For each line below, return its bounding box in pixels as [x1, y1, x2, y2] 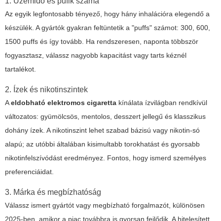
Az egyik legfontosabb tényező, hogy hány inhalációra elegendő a [5, 10, 210, 18]
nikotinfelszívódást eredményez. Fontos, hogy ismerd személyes [5, 154, 206, 162]
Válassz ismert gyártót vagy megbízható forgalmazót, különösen [5, 201, 205, 210]
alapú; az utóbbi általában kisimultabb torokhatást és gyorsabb [5, 140, 200, 148]
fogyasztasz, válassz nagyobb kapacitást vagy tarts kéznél [5, 51, 186, 60]
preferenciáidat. [5, 168, 54, 176]
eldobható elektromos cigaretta [11, 99, 116, 107]
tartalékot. [5, 65, 36, 74]
